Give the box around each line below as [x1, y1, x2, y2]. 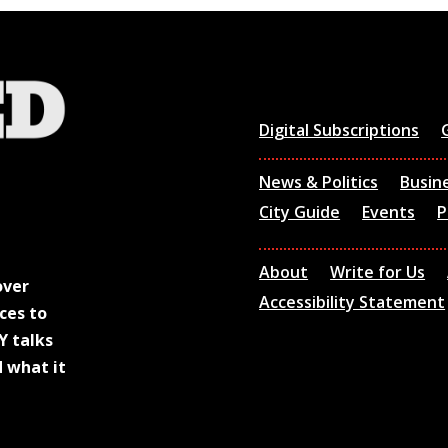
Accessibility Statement [259, 290, 446, 313]
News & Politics [259, 171, 379, 194]
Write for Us [330, 260, 426, 283]
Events [362, 201, 416, 224]
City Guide [259, 201, 341, 224]
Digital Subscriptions [259, 118, 420, 141]
